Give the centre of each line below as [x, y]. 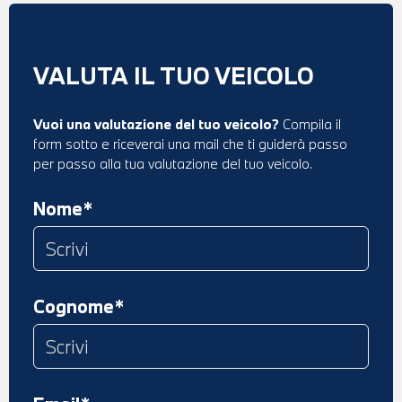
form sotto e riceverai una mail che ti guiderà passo [190, 143]
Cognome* [79, 306]
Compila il [310, 123]
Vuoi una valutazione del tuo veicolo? [156, 123]
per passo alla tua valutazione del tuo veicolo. [173, 163]
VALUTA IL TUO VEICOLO [174, 75]
